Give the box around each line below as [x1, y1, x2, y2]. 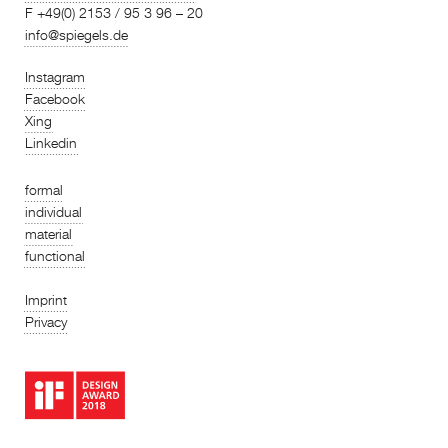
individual [25, 205, 82, 220]
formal [25, 183, 63, 198]
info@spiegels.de [25, 28, 128, 43]
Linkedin [25, 136, 77, 151]
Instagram [25, 70, 85, 85]
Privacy [25, 315, 67, 330]
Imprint [25, 293, 67, 308]
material [25, 227, 72, 242]
